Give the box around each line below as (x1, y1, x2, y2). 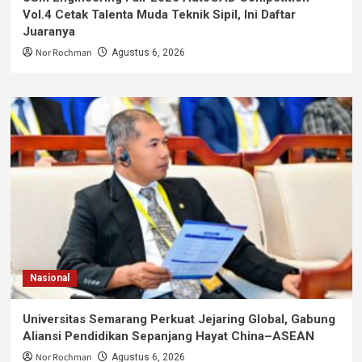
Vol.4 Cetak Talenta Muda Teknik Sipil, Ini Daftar (22, 6, 296, 22)
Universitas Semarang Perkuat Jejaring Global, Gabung (22, 311, 335, 326)
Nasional (29, 271, 69, 284)
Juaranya (22, 23, 75, 39)
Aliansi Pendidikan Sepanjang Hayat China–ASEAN (22, 328, 314, 343)
